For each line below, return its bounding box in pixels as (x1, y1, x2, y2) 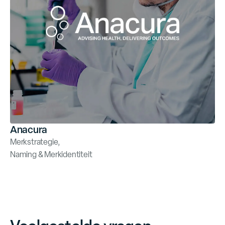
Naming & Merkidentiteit (10, 149, 92, 160)
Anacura (10, 123, 47, 136)
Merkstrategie (10, 137, 58, 147)
